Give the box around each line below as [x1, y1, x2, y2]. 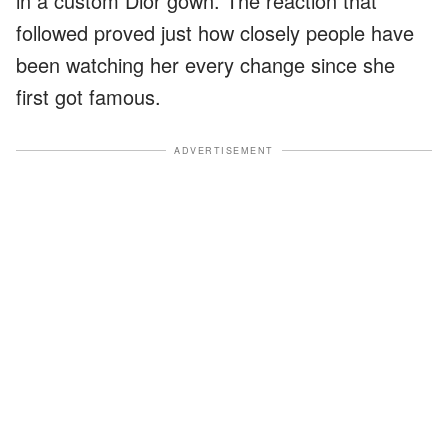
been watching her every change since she [16, 49, 395, 79]
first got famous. [16, 81, 161, 111]
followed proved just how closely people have [16, 17, 414, 47]
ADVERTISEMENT [174, 143, 274, 157]
